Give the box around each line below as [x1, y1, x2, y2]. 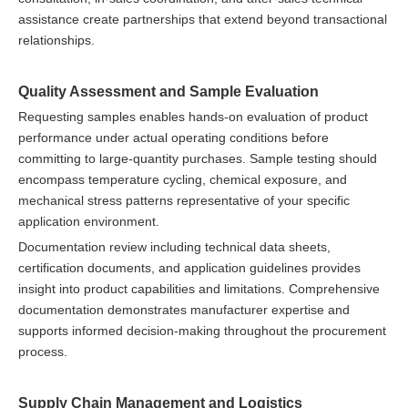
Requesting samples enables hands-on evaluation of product [18, 108, 368, 124]
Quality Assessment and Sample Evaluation [18, 82, 319, 99]
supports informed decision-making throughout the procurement [18, 322, 386, 338]
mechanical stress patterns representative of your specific [18, 192, 350, 208]
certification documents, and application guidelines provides [18, 260, 361, 275]
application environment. [18, 213, 159, 229]
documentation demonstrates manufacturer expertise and [18, 301, 350, 317]
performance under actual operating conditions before [18, 129, 329, 145]
